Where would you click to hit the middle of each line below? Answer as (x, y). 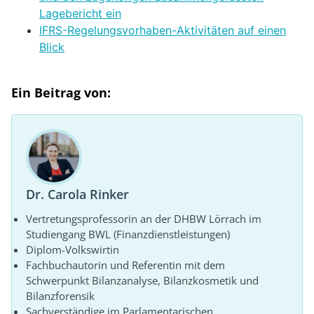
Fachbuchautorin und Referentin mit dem (125, 265)
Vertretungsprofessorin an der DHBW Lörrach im (144, 218)
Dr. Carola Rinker (77, 194)
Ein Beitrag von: (61, 92)
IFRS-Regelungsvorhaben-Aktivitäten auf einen (163, 30)
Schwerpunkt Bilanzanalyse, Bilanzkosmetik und (142, 280)
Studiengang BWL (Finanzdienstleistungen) (128, 234)
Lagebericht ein (80, 13)
